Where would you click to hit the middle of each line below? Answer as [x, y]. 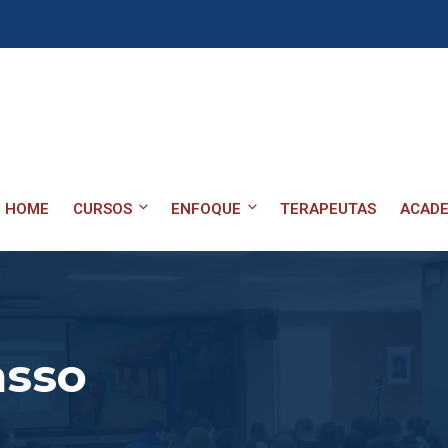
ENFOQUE [206, 209]
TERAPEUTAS [328, 209]
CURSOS [102, 209]
